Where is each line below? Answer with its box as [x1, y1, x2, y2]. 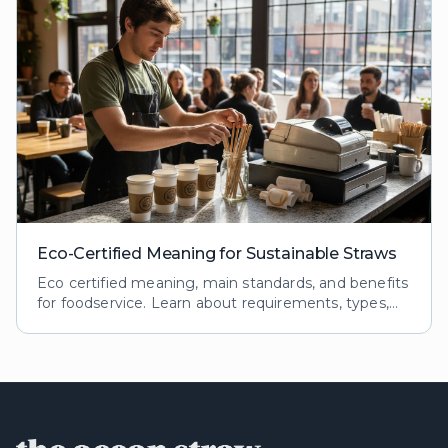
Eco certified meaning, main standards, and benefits [37, 274, 409, 293]
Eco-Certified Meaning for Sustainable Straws [37, 244, 397, 264]
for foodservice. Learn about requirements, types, [37, 294, 389, 313]
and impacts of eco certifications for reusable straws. [37, 314, 410, 333]
